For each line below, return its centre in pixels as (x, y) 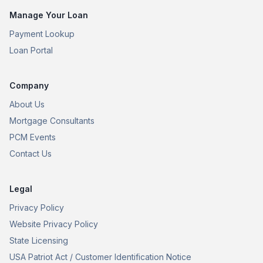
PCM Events (33, 137)
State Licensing (39, 240)
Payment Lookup (42, 33)
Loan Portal (31, 50)
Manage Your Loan (49, 15)
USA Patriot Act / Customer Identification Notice (100, 257)
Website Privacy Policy (54, 224)
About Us (27, 104)
